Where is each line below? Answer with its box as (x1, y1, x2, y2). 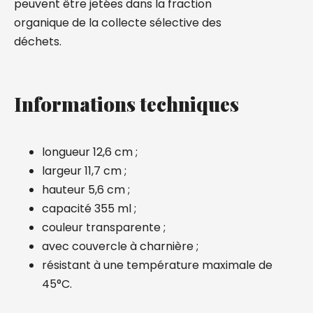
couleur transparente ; (42, 219, 166, 235)
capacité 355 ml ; (42, 201, 136, 217)
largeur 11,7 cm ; (42, 163, 126, 179)
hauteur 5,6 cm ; (42, 182, 130, 198)
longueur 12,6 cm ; (42, 144, 138, 160)
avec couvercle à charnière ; (42, 238, 198, 254)
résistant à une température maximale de (42, 257, 272, 273)
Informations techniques (14, 91, 239, 117)
